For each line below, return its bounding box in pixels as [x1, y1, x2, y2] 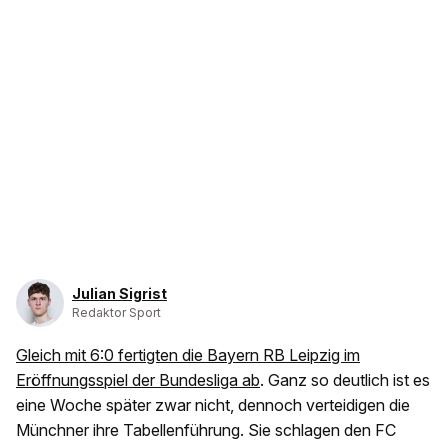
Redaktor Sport [72, 305, 161, 321]
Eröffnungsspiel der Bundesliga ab [16, 370, 260, 391]
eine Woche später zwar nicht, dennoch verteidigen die [16, 395, 410, 416]
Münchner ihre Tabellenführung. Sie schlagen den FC [16, 420, 396, 441]
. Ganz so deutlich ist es [260, 370, 430, 391]
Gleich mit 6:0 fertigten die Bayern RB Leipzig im [16, 345, 360, 366]
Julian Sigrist [72, 285, 167, 303]
